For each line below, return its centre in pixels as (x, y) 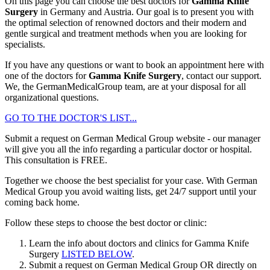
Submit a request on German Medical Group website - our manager (133, 138)
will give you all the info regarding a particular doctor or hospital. (128, 149)
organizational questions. (52, 97)
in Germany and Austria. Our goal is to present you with (146, 11)
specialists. (25, 44)
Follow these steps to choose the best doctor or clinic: (106, 222)
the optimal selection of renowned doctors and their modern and (126, 22)
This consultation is (43, 160)
